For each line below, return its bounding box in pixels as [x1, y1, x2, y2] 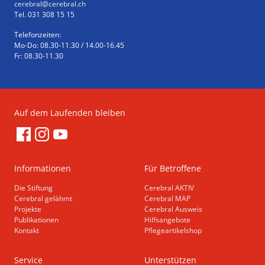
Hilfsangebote [144, 215, 190, 225]
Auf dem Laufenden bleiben [14, 107, 125, 118]
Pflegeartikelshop [144, 225, 202, 235]
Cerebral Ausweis [144, 204, 202, 214]
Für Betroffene [144, 163, 201, 174]
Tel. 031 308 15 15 [14, 9, 75, 20]
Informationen [14, 163, 71, 174]
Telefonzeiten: [14, 30, 61, 40]
